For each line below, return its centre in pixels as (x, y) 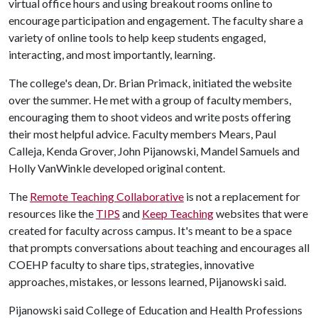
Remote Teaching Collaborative (107, 196)
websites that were (261, 213)
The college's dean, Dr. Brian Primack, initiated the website (150, 83)
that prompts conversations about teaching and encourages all (159, 247)
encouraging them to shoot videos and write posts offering (150, 117)
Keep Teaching (178, 213)
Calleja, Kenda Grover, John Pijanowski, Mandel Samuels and (154, 151)
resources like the (52, 213)
